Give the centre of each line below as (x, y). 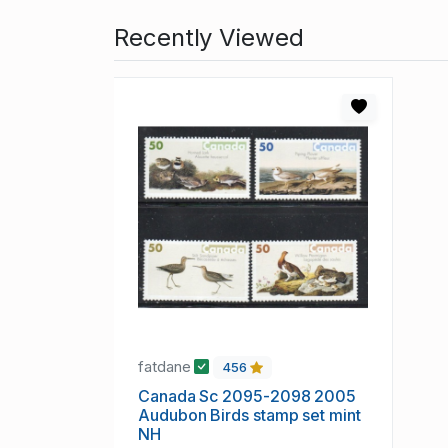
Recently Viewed (209, 38)
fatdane (166, 367)
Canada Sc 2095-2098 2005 (247, 396)
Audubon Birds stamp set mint (249, 415)
